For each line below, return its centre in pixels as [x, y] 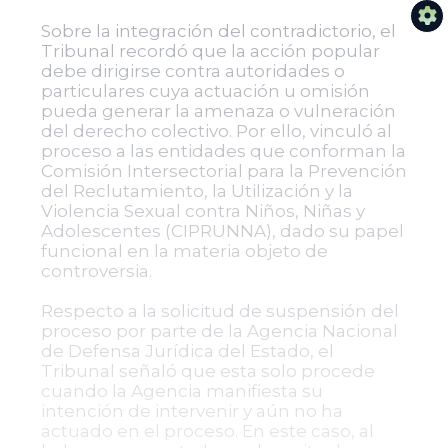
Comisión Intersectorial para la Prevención [223, 171]
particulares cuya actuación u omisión [205, 91]
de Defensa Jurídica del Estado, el [187, 351]
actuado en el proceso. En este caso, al [207, 431]
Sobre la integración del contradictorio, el [218, 31]
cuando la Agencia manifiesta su [181, 391]
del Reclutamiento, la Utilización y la [196, 191]
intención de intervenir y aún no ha [191, 411]
